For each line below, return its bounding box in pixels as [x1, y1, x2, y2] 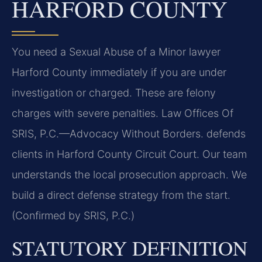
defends [204, 127, 246, 140]
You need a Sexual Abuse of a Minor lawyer [12, 46, 220, 58]
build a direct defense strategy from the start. [12, 189, 230, 202]
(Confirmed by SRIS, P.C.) [12, 209, 135, 222]
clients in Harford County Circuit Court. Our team [12, 148, 247, 161]
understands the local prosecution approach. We [12, 168, 247, 181]
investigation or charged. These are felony [12, 87, 216, 99]
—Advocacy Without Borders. [59, 127, 204, 140]
